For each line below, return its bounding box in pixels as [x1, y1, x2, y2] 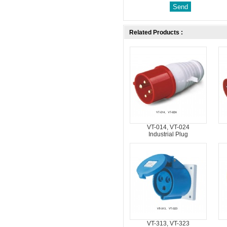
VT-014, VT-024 [146, 124, 190, 131]
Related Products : [129, 29, 183, 36]
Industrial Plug [148, 131, 188, 138]
